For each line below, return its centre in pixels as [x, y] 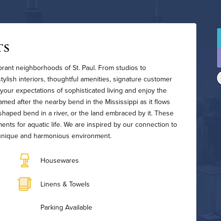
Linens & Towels [65, 184]
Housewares [60, 161]
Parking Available [66, 207]
